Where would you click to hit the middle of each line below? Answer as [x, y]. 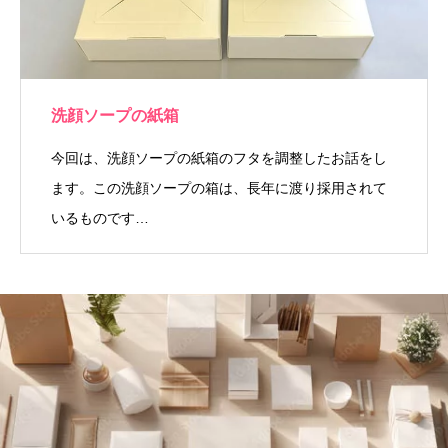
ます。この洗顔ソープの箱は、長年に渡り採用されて [219, 188]
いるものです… [100, 218]
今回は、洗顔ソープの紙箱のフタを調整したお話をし [219, 158]
